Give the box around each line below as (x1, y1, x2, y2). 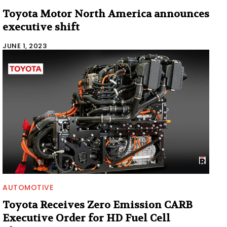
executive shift (3, 20, 80, 33)
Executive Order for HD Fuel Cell (3, 211, 170, 224)
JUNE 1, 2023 (3, 41, 47, 51)
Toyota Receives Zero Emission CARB (3, 198, 193, 211)
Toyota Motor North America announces (3, 7, 209, 20)
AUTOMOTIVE (3, 182, 53, 193)
